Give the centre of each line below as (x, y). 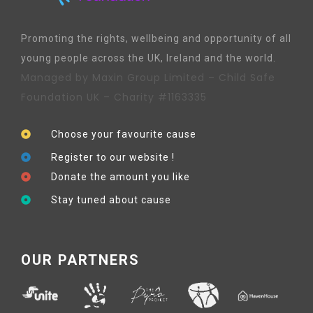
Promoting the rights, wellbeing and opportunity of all (156, 38)
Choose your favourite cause (123, 134)
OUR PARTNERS (80, 260)
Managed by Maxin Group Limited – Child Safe (148, 77)
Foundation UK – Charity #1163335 (114, 97)
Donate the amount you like (120, 176)
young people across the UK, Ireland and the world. (148, 58)
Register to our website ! (112, 157)
